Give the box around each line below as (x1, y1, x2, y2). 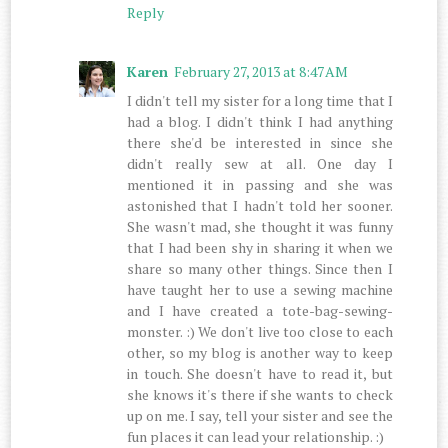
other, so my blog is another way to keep (127, 342, 393, 362)
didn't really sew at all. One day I (127, 153, 393, 173)
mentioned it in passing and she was (127, 174, 393, 194)
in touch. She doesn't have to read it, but (127, 363, 393, 383)
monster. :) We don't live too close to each (127, 321, 393, 341)
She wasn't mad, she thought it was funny (127, 216, 393, 236)
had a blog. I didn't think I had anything (127, 111, 393, 131)
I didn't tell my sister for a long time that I (127, 90, 393, 110)
